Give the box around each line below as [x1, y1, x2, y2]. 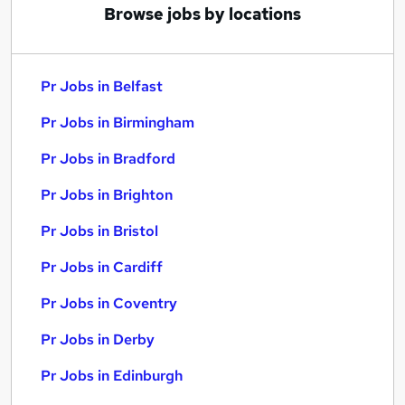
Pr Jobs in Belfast [41, 77, 163, 96]
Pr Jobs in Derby [41, 330, 155, 349]
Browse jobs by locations [104, 4, 301, 24]
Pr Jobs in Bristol [41, 221, 158, 240]
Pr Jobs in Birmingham [41, 113, 194, 132]
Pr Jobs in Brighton [41, 185, 173, 204]
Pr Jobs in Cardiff [41, 258, 163, 277]
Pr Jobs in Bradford [41, 149, 175, 168]
